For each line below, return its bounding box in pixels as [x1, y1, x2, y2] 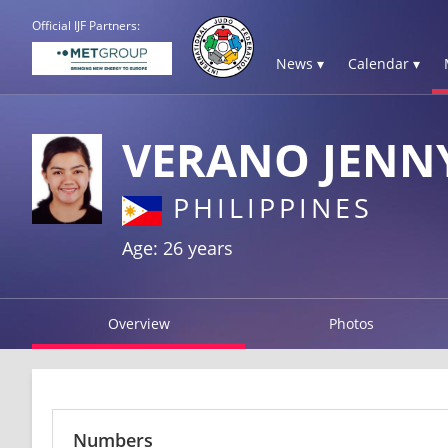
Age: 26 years [122, 235, 233, 260]
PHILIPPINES [162, 189, 373, 226]
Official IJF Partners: [32, 17, 140, 34]
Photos [329, 313, 375, 333]
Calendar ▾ [348, 54, 420, 73]
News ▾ [276, 54, 324, 73]
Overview [107, 313, 170, 333]
